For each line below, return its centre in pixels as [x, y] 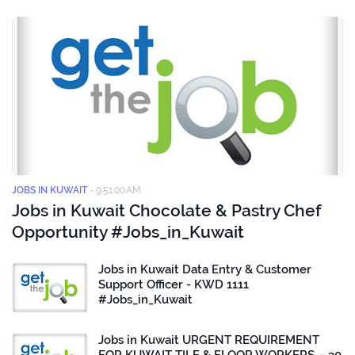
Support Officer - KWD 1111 [174, 285]
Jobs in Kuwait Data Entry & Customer [205, 270]
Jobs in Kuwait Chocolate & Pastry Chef [166, 211]
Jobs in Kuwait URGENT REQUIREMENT [209, 340]
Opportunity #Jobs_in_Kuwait [128, 232]
